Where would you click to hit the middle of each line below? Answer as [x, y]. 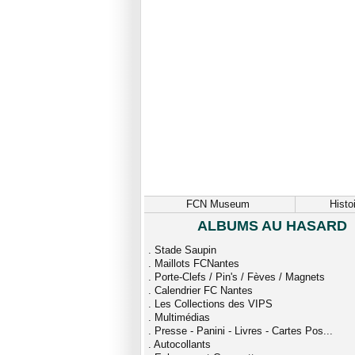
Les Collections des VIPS [214, 304]
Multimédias [182, 317]
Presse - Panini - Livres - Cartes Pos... [244, 331]
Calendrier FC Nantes [204, 290]
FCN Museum [218, 204]
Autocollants [182, 344]
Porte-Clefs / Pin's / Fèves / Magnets [240, 277]
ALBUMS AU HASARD [272, 226]
